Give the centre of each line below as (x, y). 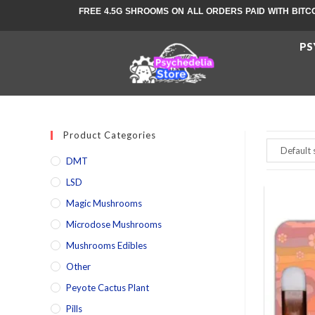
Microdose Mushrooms (114, 224)
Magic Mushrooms (104, 203)
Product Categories (110, 135)
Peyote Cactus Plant (108, 288)
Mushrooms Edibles (107, 245)
